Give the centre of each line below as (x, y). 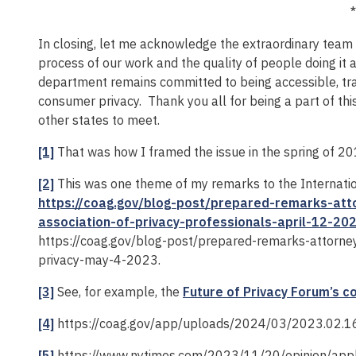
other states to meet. (99, 120)
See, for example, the (118, 291)
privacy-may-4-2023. (99, 259)
